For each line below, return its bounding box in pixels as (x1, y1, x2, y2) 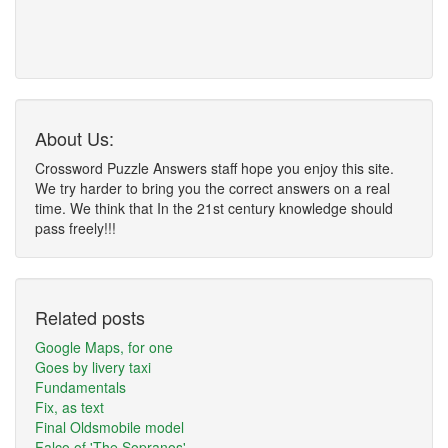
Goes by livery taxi (35, 357, 151, 377)
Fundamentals (35, 377, 126, 397)
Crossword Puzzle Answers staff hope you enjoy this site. (35, 158, 394, 178)
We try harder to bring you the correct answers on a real (35, 178, 390, 198)
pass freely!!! (35, 218, 116, 238)
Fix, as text (35, 397, 104, 417)
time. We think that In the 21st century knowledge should (35, 198, 393, 218)
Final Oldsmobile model (35, 417, 184, 437)
